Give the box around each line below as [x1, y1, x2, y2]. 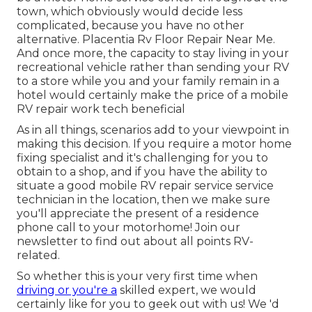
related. [17, 249, 60, 263]
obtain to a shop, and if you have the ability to [17, 165, 267, 179]
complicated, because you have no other [17, 19, 244, 33]
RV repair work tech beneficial [17, 102, 185, 116]
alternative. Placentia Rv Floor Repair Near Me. [17, 33, 275, 47]
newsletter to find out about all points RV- [17, 235, 253, 249]
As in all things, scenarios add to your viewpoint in [17, 123, 289, 137]
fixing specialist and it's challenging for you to [17, 151, 268, 165]
